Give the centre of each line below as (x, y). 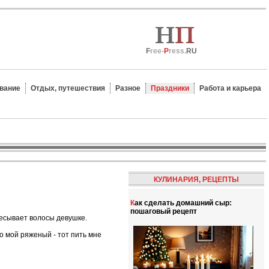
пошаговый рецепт (164, 211)
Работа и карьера (230, 88)
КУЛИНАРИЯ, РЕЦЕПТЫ (196, 180)
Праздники (170, 88)
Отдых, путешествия (68, 88)
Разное (128, 88)
